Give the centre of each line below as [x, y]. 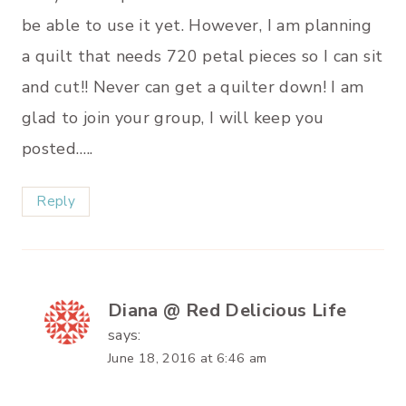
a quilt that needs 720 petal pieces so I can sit [203, 56]
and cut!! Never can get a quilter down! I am [193, 87]
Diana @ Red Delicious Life [227, 310]
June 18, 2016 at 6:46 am [188, 358]
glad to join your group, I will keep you [173, 117]
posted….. [58, 148]
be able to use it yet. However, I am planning [197, 25]
